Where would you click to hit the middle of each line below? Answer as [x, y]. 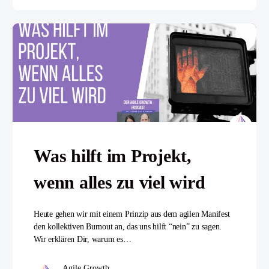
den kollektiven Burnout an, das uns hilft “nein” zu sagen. [128, 227]
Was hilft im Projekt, [113, 156]
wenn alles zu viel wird [119, 183]
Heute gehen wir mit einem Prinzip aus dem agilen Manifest [132, 214]
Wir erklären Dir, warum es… [83, 240]
